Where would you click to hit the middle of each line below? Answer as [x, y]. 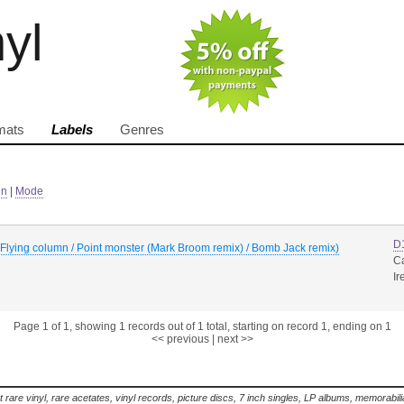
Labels [72, 130]
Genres [142, 130]
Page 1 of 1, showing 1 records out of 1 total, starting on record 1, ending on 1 [202, 326]
